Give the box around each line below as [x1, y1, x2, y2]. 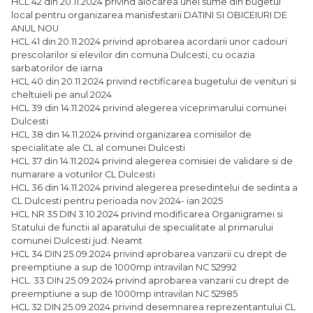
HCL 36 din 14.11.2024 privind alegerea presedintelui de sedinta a [11, 182, 298, 193]
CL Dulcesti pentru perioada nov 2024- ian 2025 [11, 195, 223, 206]
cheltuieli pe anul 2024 [11, 89, 112, 100]
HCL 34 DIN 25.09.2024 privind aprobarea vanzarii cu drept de [11, 248, 287, 259]
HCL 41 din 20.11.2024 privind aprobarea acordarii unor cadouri [11, 36, 287, 47]
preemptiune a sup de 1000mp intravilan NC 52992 [11, 261, 237, 272]
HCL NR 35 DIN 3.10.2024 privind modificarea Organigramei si [11, 208, 283, 219]
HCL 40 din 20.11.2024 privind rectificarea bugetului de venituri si [11, 75, 296, 87]
